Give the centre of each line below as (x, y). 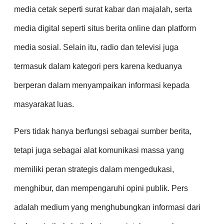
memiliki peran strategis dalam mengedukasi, (94, 169)
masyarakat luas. (44, 104)
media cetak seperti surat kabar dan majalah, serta (103, 9)
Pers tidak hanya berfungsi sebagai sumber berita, (103, 131)
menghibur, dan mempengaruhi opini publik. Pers (101, 188)
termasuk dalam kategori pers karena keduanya (98, 66)
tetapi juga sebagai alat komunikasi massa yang (99, 150)
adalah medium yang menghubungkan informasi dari (107, 207)
